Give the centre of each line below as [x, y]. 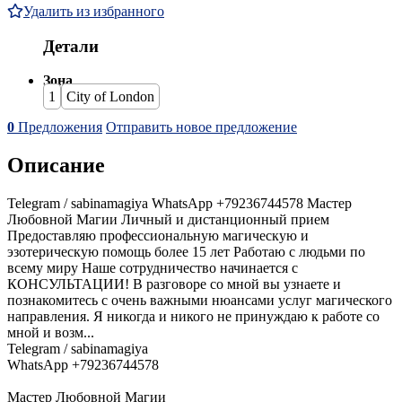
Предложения [58, 127]
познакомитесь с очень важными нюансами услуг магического [200, 301]
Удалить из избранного [94, 11]
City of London [110, 97]
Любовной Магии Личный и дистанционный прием [168, 220]
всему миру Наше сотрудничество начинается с [153, 268]
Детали [71, 46]
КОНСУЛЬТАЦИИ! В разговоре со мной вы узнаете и [174, 284]
